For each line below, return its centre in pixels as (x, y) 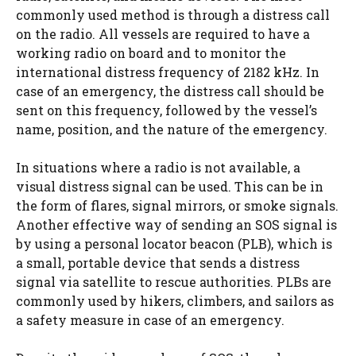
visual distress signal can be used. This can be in (170, 186)
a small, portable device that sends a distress (158, 262)
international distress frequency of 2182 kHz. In (168, 72)
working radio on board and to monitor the (151, 52)
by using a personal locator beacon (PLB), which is (174, 243)
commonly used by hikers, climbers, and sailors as (175, 300)
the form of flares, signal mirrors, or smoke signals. (177, 205)
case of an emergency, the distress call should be (170, 91)
